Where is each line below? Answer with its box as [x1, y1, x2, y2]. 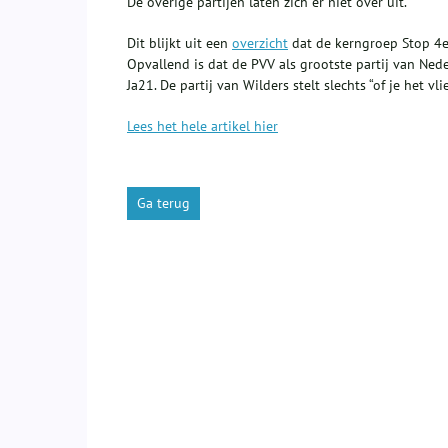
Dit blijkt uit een [127, 34, 232, 53]
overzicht [232, 34, 288, 53]
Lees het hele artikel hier [127, 117, 278, 136]
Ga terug [137, 194, 190, 213]
